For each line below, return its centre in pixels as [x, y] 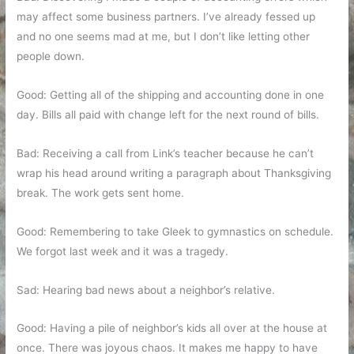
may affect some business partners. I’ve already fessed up [166, 16]
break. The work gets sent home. [101, 192]
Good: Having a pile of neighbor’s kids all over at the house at [172, 328]
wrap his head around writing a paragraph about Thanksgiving [174, 173]
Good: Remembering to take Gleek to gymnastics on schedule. [175, 231]
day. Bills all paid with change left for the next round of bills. [168, 114]
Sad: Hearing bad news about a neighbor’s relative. [146, 290]
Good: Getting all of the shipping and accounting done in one [171, 94]
